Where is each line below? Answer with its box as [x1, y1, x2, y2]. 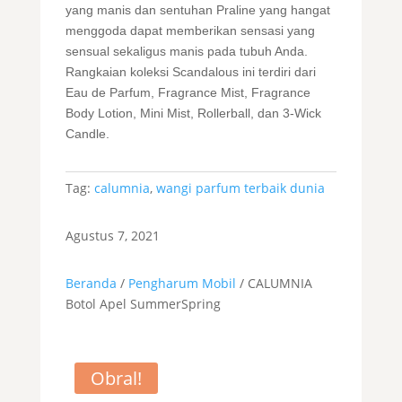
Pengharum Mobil [127, 275, 236, 292]
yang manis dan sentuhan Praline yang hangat [65, 3, 330, 17]
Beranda [65, 275, 117, 292]
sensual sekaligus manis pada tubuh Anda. [65, 44, 308, 58]
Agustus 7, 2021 [65, 227, 160, 244]
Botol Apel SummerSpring [65, 295, 221, 312]
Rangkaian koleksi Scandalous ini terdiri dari [65, 65, 316, 79]
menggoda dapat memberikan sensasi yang [65, 23, 315, 38]
